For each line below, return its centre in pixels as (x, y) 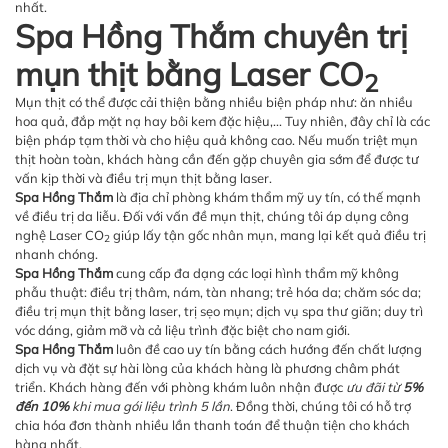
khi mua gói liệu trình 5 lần (149, 406)
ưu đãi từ (374, 387)
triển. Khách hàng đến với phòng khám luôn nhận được (180, 387)
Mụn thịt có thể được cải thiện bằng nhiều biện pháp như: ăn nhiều (214, 102)
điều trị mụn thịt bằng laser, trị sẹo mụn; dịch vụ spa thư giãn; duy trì (219, 311)
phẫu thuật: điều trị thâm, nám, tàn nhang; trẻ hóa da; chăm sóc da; (218, 292)
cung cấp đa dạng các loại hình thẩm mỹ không (256, 273)
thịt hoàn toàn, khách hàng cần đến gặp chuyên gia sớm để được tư (217, 159)
